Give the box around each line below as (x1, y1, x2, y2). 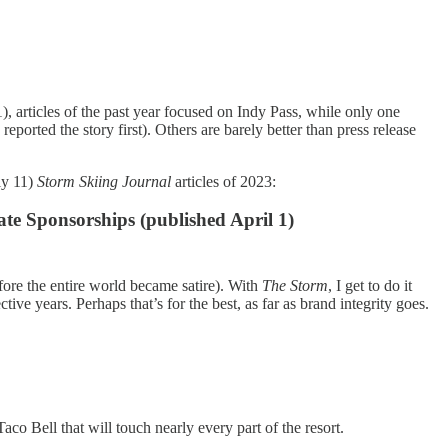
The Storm (262, 277, 328, 295)
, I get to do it (328, 277, 412, 295)
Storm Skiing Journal (37, 172, 175, 190)
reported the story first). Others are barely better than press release (4, 120, 416, 138)
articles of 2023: (175, 172, 276, 190)
